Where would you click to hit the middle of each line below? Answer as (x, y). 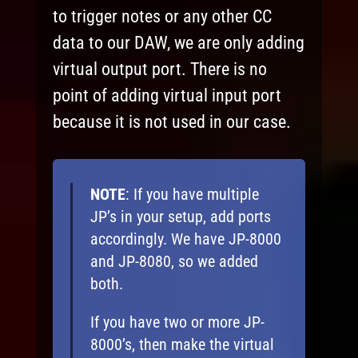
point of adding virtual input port (167, 95)
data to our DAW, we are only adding (179, 42)
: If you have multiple (192, 194)
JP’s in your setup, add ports (180, 216)
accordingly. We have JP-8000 (185, 239)
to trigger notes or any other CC (163, 16)
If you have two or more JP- (177, 322)
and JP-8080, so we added (174, 261)
